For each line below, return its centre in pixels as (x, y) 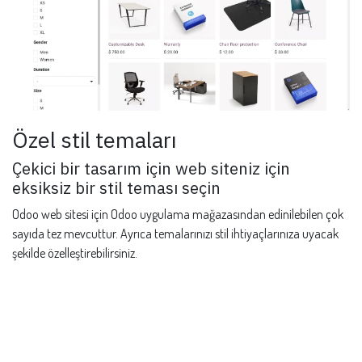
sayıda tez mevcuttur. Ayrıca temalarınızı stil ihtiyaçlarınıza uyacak (175, 234)
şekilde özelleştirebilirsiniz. (75, 253)
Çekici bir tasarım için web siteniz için (151, 169)
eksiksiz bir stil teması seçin (116, 188)
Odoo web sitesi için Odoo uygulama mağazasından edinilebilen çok (178, 215)
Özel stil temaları (95, 140)
